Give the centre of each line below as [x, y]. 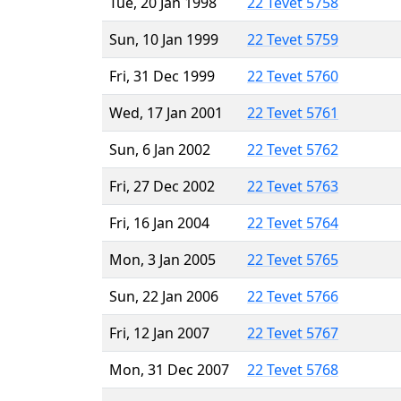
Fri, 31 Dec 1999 [162, 76]
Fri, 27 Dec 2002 [162, 186]
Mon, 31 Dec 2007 [169, 369]
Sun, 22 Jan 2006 [164, 296]
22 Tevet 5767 [293, 333]
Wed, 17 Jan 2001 [166, 112]
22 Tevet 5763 [293, 186]
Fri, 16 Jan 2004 [159, 222]
